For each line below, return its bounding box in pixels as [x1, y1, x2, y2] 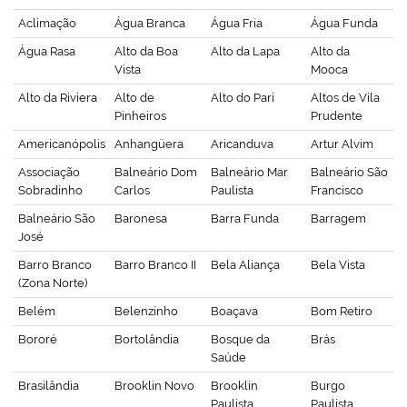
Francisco [311, 183, 363, 197]
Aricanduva [211, 136, 273, 151]
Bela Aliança [211, 257, 280, 272]
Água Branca [114, 15, 185, 30]
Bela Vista [311, 257, 365, 272]
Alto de [114, 90, 154, 104]
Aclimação [18, 15, 76, 30]
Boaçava [211, 303, 258, 318]
